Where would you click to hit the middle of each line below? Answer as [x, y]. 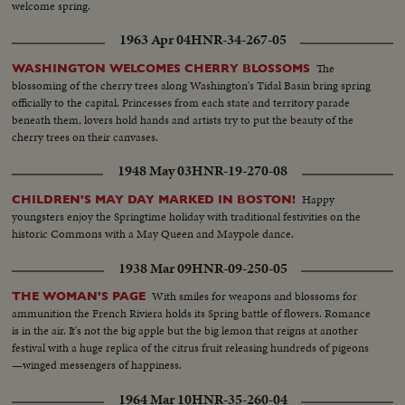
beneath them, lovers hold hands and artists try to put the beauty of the [183, 120]
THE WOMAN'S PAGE [79, 297]
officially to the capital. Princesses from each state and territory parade [181, 103]
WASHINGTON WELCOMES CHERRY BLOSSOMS [161, 69]
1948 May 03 [155, 171]
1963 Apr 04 [155, 40]
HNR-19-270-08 [240, 171]
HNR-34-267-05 [238, 40]
